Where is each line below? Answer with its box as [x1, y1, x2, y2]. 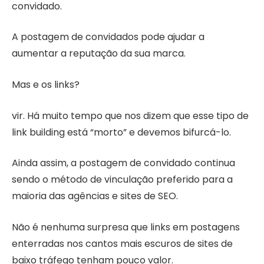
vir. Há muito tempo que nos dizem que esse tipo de [12, 108, 249, 123]
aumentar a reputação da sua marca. [12, 47, 186, 61]
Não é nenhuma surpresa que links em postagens [12, 220, 240, 234]
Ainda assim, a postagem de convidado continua [12, 156, 235, 170]
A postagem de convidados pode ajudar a [12, 30, 204, 44]
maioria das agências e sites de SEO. [12, 189, 178, 203]
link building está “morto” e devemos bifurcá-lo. [12, 125, 231, 139]
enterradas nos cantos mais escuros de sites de [12, 236, 233, 250]
